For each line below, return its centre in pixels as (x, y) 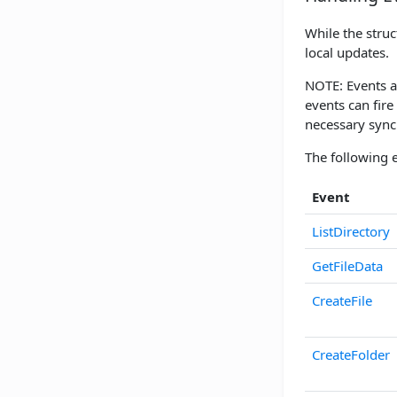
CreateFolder (351, 355)
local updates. (347, 53)
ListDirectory (351, 232)
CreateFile (342, 301)
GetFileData (347, 266)
